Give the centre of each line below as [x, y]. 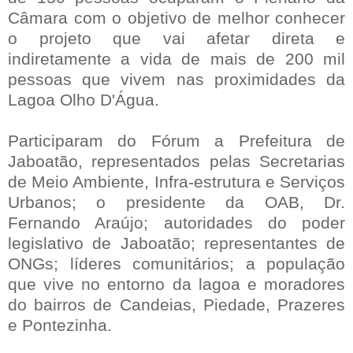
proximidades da [275, 79]
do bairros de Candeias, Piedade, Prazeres [176, 304]
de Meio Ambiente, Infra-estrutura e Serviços [176, 181]
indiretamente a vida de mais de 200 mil [176, 58]
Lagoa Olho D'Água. [84, 99]
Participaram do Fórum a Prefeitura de [176, 140]
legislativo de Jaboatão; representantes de [176, 243]
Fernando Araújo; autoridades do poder [176, 222]
